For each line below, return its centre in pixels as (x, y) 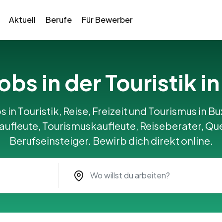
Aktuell (22, 20)
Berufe (58, 20)
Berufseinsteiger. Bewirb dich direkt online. (111, 140)
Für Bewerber (107, 20)
